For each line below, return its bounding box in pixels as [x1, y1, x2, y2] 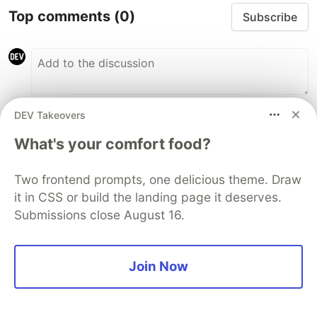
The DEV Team [25, 163, 94, 175]
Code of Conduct [76, 115, 156, 128]
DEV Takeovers [14, 108, 86, 121]
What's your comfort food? [14, 134, 211, 153]
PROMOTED [105, 164, 149, 174]
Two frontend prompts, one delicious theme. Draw [14, 172, 301, 187]
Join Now [129, 258, 188, 275]
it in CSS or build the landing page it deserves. [14, 190, 282, 204]
